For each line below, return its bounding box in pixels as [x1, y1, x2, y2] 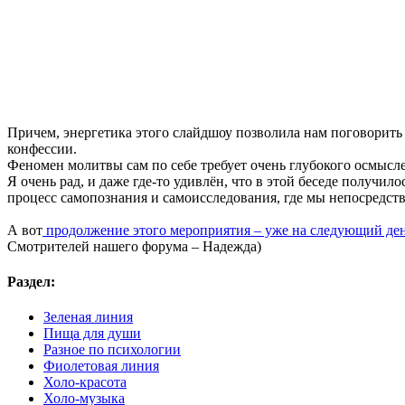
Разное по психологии [43, 342, 181, 358]
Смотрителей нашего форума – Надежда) [7, 238, 261, 254]
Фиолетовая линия [43, 358, 159, 374]
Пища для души [43, 325, 141, 342]
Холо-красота [43, 374, 127, 391]
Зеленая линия [43, 309, 133, 325]
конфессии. [7, 140, 77, 156]
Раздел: [7, 273, 55, 289]
